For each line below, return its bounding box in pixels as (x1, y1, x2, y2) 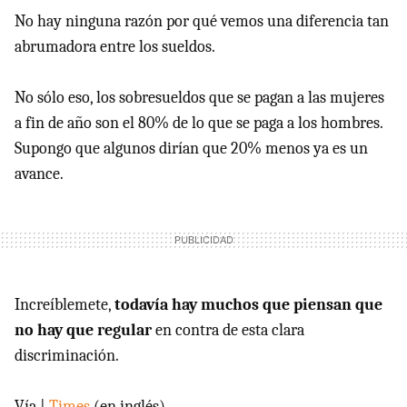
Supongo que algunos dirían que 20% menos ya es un (15, 139, 368, 158)
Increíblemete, (15, 295, 114, 314)
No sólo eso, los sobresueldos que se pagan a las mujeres (15, 88, 384, 107)
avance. (15, 164, 64, 184)
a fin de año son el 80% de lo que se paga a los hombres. (15, 114, 382, 133)
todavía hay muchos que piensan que (114, 295, 382, 314)
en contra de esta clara (152, 321, 304, 340)
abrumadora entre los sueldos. (15, 37, 215, 56)
